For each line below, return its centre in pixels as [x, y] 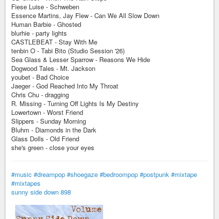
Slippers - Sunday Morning [49, 121]
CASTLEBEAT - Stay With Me [54, 42]
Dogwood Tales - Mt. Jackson [53, 68]
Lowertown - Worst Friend [47, 112]
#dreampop [49, 174]
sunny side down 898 [41, 192]
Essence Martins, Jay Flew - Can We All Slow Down [85, 15]
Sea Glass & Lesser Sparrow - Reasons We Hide [81, 59]
